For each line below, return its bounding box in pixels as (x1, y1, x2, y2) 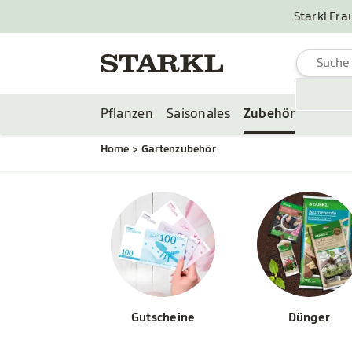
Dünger (288, 310, 331, 324)
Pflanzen (100, 106, 153, 121)
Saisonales (166, 106, 230, 121)
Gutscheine (131, 310, 196, 324)
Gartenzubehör (141, 142, 216, 155)
